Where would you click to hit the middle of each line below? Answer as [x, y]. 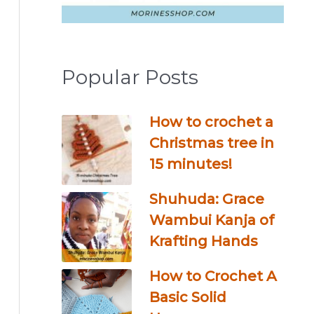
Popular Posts [130, 77]
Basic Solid [188, 298]
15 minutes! [191, 164]
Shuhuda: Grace [207, 199]
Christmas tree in [212, 143]
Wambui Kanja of [212, 220]
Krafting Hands [204, 241]
